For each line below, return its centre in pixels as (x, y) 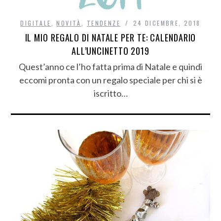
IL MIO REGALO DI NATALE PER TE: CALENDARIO (110, 37)
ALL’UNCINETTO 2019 (110, 51)
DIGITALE (36, 23)
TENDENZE (103, 23)
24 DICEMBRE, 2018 (167, 23)
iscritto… (110, 93)
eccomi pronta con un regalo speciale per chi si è (110, 80)
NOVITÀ (69, 23)
